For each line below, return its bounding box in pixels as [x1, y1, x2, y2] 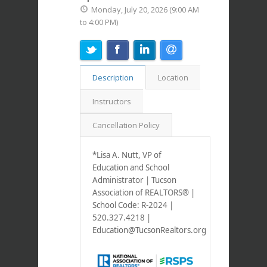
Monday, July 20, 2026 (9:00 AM [91, 4, 199, 15]
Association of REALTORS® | [92, 187, 195, 198]
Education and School [92, 162, 169, 173]
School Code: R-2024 [92, 200, 167, 211]
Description [92, 72, 133, 83]
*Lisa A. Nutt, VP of [92, 150, 162, 161]
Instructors [92, 96, 131, 107]
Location [158, 72, 188, 83]
